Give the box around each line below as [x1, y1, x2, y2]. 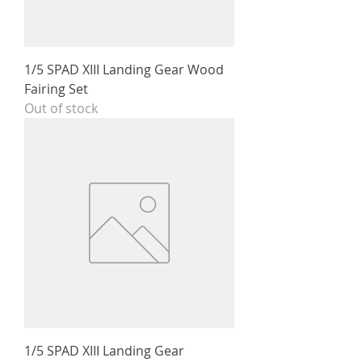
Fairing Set [24, 80, 88, 99]
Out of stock [24, 99, 98, 118]
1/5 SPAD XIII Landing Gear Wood [24, 61, 224, 79]
